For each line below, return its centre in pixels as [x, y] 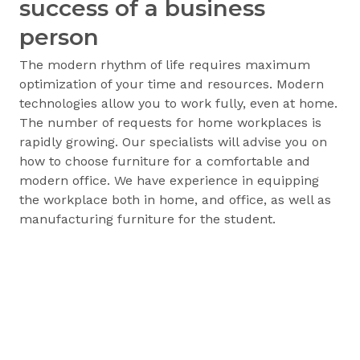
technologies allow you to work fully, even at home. [178, 103]
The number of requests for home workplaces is [170, 122]
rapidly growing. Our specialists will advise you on [173, 141]
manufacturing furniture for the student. [147, 219]
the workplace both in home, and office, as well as [175, 199]
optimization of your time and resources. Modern [172, 84]
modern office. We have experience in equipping [169, 180]
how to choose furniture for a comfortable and [165, 161]
